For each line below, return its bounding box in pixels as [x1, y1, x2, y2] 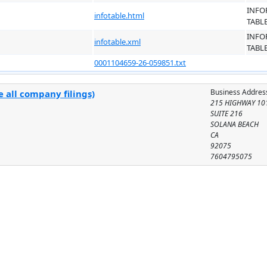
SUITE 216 [210, 108, 243, 119]
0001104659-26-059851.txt [94, 57, 186, 68]
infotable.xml [94, 36, 141, 47]
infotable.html [94, 10, 144, 21]
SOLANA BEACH [210, 119, 259, 129]
